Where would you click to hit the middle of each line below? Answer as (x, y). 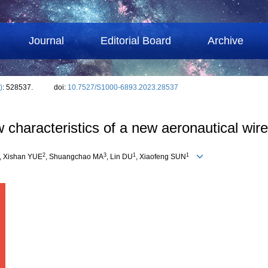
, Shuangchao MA (74, 157)
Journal (47, 41)
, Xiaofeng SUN (161, 157)
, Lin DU (120, 157)
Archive (226, 41)
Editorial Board (136, 41)
